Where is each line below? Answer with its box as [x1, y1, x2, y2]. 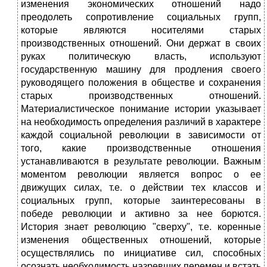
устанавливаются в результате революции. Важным [21, 156, 261, 167]
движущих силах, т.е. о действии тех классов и [21, 182, 261, 193]
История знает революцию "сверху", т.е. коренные [21, 222, 261, 232]
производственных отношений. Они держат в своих [21, 38, 261, 49]
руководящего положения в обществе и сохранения [21, 77, 261, 88]
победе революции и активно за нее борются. [21, 209, 261, 219]
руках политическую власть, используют [21, 51, 261, 62]
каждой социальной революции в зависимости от [21, 130, 261, 141]
